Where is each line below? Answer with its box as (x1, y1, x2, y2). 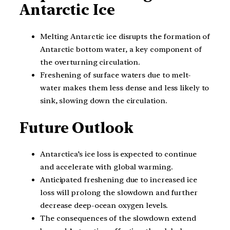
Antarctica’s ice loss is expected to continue (40, 149, 197, 159)
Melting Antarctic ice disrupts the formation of (40, 31, 210, 41)
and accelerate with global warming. (40, 162, 173, 172)
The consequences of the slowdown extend (40, 214, 197, 223)
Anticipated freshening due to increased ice (40, 175, 197, 185)
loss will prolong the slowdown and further (40, 188, 198, 198)
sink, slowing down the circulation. (40, 95, 167, 105)
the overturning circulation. (40, 57, 141, 67)
